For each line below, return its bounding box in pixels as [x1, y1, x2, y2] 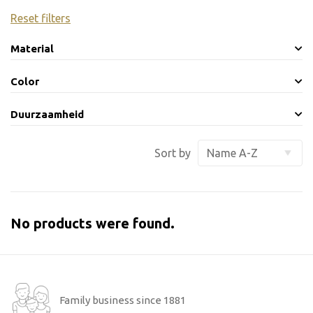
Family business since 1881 [59, 294, 186, 306]
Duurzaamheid [10, 108, 84, 120]
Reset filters [10, 12, 71, 24]
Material [10, 43, 54, 54]
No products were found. [10, 215, 175, 231]
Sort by [154, 147, 191, 159]
